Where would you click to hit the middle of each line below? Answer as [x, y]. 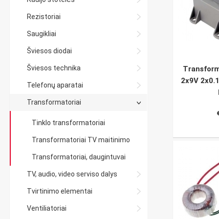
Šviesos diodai [49, 51]
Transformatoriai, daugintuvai [79, 157]
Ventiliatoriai [47, 208]
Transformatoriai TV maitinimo [81, 140]
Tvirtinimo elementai [60, 191]
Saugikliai [42, 34]
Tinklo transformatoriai [68, 123]
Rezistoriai [44, 17]
